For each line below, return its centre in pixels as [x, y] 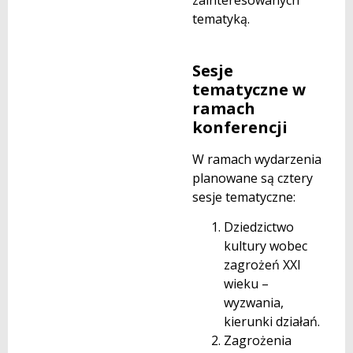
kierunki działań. [272, 322]
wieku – [246, 284]
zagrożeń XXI [262, 265]
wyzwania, [254, 303]
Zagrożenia [258, 341]
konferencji [240, 127]
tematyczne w [249, 89]
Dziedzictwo [259, 227]
